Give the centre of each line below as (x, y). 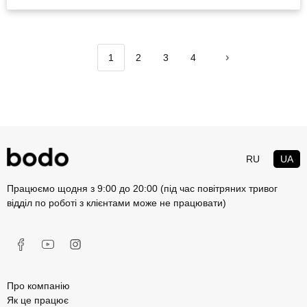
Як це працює (38, 300)
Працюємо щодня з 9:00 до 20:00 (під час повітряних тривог (142, 188)
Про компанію (38, 286)
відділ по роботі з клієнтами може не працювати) (116, 203)
